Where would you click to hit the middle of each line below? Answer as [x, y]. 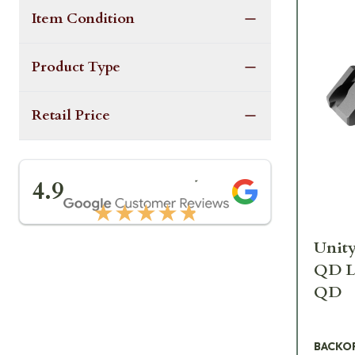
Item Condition [83, 19]
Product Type [76, 67]
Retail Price [71, 116]
